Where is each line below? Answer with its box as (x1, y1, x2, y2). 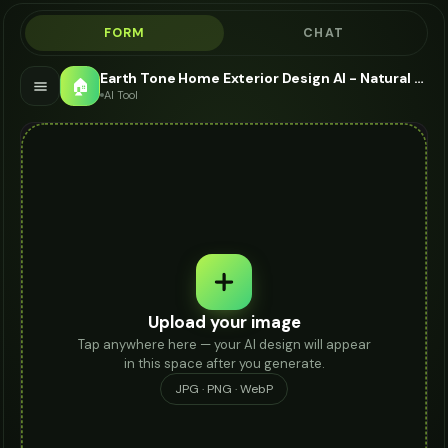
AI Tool (104, 87, 138, 102)
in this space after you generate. (123, 354, 325, 372)
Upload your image (147, 310, 301, 333)
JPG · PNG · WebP (175, 380, 273, 397)
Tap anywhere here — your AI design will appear (77, 335, 371, 353)
